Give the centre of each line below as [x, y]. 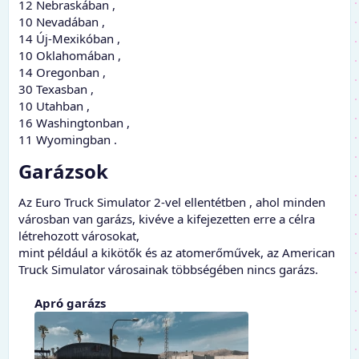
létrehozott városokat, [79, 236]
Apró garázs [70, 303]
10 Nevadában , [62, 22]
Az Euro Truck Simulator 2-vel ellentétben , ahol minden [172, 202]
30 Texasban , [56, 89]
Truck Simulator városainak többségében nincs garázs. [168, 270]
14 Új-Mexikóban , [69, 39]
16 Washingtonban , [74, 123]
